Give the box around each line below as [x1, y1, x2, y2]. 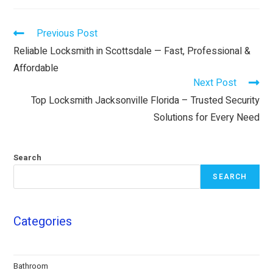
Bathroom [13, 260, 49, 272]
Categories [13, 212, 73, 230]
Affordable [13, 60, 59, 76]
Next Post [193, 75, 236, 90]
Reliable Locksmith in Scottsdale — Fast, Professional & [13, 43, 251, 58]
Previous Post [37, 26, 98, 41]
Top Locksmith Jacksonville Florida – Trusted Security [30, 93, 260, 108]
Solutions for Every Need [153, 110, 260, 125]
